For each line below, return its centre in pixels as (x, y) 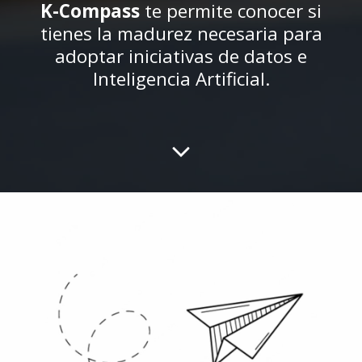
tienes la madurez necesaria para (181, 33)
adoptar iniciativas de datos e (181, 56)
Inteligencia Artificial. (181, 78)
